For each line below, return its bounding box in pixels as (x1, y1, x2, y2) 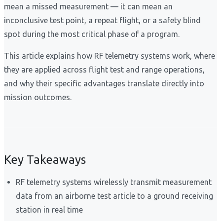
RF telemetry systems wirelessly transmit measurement (16, 178, 212, 187)
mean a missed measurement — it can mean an (4, 2, 173, 11)
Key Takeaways (4, 153, 86, 167)
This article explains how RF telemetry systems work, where (4, 51, 215, 61)
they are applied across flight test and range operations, (4, 65, 205, 74)
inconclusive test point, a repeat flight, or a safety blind (4, 16, 201, 25)
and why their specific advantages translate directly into (4, 79, 204, 88)
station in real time (16, 205, 83, 215)
